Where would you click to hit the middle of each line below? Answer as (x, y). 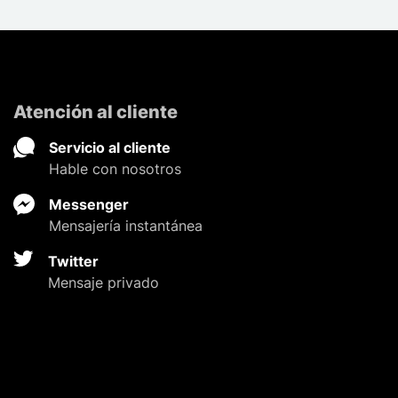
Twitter (73, 262)
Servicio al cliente (109, 148)
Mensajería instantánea (125, 226)
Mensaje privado (103, 283)
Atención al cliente (95, 112)
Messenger (88, 205)
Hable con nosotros (115, 169)
